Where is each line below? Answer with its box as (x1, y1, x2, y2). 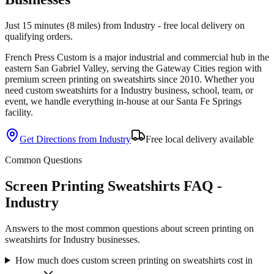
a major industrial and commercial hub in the (98, 52, 269, 63)
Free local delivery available (146, 134, 254, 145)
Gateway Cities (156, 63, 215, 74)
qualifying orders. (5, 31, 73, 42)
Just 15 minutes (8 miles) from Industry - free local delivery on (5, 20, 245, 31)
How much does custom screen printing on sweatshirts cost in (15, 254, 253, 265)
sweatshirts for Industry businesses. (5, 234, 140, 245)
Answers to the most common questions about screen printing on (5, 223, 254, 234)
